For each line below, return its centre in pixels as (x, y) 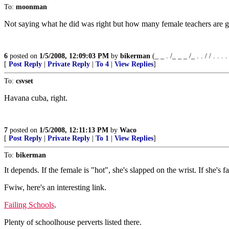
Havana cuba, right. (36, 98)
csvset (25, 81)
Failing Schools (29, 205)
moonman (31, 7)
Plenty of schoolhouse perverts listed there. (73, 222)
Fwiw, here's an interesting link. (55, 187)
